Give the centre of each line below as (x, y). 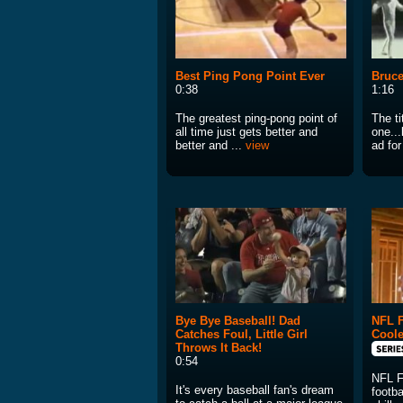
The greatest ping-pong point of (256, 119)
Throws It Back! (219, 348)
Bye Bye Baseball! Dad (238, 321)
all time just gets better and (246, 132)
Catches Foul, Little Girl (242, 335)
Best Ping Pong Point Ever (250, 76)
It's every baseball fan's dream (255, 390)
